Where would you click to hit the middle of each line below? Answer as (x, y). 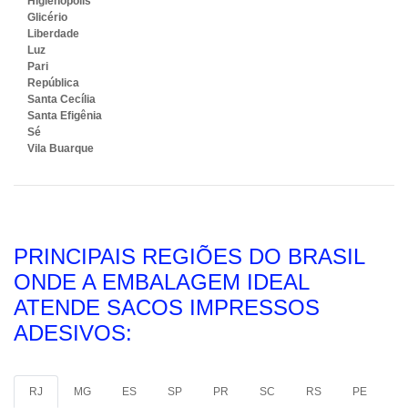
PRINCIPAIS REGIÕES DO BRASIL (189, 256)
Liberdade (53, 34)
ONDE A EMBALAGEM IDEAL (161, 282)
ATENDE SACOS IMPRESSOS (167, 307)
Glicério (47, 17)
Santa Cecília (61, 99)
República (53, 83)
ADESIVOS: (73, 333)
